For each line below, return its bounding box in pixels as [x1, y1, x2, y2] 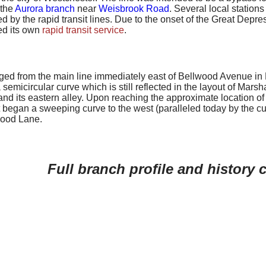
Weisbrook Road [99, 4, 169, 14]
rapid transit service [42, 25, 124, 36]
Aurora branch [15, 4, 75, 14]
